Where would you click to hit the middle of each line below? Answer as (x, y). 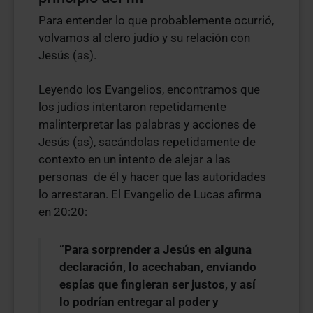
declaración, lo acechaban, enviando (158, 267)
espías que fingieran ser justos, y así (158, 284)
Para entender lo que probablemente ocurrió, (156, 20)
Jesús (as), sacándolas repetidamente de (147, 142)
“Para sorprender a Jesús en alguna (155, 249)
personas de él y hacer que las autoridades (152, 177)
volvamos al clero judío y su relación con (144, 38)
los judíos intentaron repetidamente (132, 107)
